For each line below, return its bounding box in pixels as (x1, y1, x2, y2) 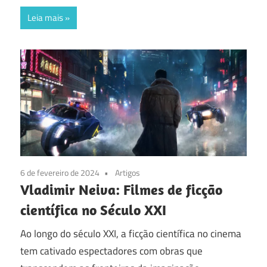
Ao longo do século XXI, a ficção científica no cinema (20, 226, 241, 242)
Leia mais (27, 11, 63, 24)
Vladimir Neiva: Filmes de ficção (20, 180, 222, 198)
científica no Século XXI (20, 200, 166, 219)
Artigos (115, 166, 140, 179)
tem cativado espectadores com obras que (20, 243, 203, 259)
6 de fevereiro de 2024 (20, 166, 100, 179)
